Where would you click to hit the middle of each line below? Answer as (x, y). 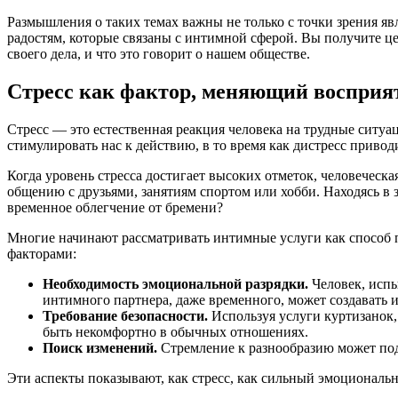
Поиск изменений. (100, 347)
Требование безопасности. (125, 315)
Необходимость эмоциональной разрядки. (175, 283)
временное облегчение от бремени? (115, 207)
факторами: (42, 253)
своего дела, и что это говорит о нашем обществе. (159, 53)
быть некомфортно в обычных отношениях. (175, 331)
